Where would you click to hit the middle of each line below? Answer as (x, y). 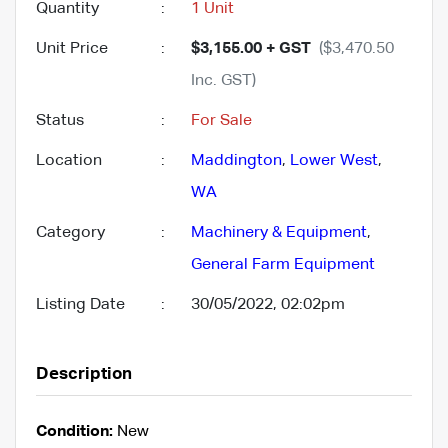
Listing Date (80, 304)
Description (84, 374)
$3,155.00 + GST (251, 48)
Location (69, 160)
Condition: (74, 431)
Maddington (236, 160)
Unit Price (72, 48)
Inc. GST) (223, 80)
